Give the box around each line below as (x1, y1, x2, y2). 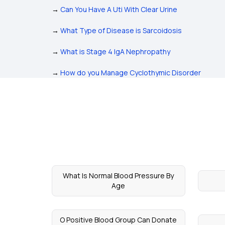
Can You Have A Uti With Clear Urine (60, 5, 177, 15)
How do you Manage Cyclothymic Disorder (60, 68, 201, 78)
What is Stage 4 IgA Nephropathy (60, 47, 170, 57)
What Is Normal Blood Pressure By (63, 171, 174, 181)
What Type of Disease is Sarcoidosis (60, 26, 182, 36)
